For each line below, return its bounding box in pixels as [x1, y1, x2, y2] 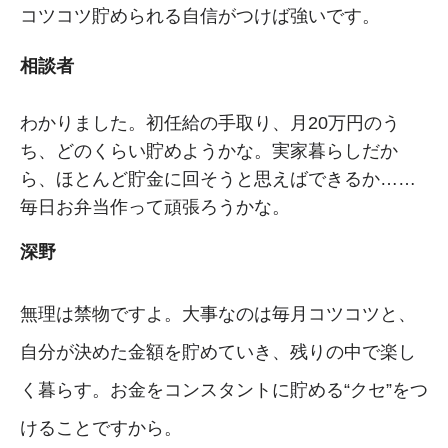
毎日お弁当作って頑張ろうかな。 [20, 196, 290, 217]
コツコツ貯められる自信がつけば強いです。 [20, 5, 380, 26]
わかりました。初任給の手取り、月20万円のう [20, 112, 400, 133]
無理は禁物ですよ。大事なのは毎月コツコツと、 [20, 303, 416, 324]
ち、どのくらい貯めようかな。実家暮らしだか [20, 140, 398, 161]
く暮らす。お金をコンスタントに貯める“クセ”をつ [20, 379, 428, 400]
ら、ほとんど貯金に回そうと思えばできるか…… [20, 168, 416, 189]
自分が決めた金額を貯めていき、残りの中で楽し [20, 341, 416, 362]
